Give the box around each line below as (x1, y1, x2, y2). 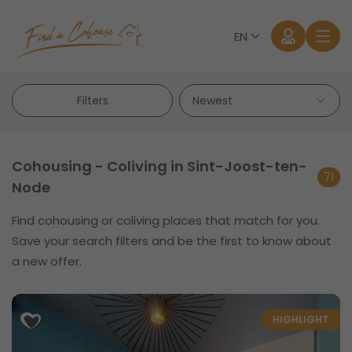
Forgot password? (152, 236, 232, 249)
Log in (102, 200, 135, 217)
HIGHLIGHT (273, 313, 328, 326)
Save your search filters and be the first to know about (12, 233, 332, 249)
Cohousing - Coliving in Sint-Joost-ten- (12, 156, 307, 176)
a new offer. (12, 253, 82, 269)
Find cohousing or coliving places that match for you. (12, 212, 320, 229)
